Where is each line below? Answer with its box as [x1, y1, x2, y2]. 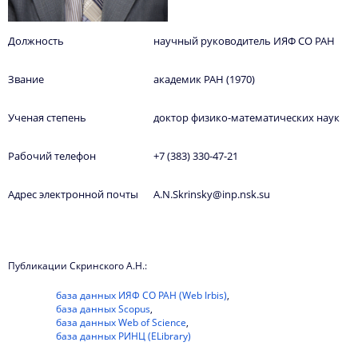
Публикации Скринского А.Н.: [8, 259, 147, 273]
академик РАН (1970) [153, 72, 255, 87]
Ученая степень [8, 110, 86, 125]
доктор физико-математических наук [153, 110, 340, 125]
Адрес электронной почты [8, 187, 145, 202]
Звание [8, 72, 44, 87]
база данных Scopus [56, 302, 150, 316]
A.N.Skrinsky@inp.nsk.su [153, 187, 270, 202]
